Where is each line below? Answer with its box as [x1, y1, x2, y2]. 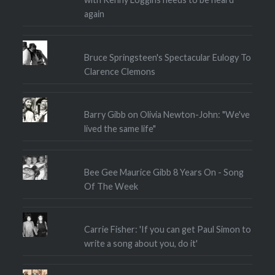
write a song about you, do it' [83, 238, 198, 249]
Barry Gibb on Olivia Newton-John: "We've [83, 109, 250, 120]
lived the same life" [83, 123, 156, 134]
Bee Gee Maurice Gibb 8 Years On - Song [83, 166, 244, 177]
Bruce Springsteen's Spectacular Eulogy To [83, 52, 251, 63]
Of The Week [83, 180, 138, 192]
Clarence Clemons [83, 66, 155, 77]
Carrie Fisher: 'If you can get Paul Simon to [83, 223, 251, 234]
